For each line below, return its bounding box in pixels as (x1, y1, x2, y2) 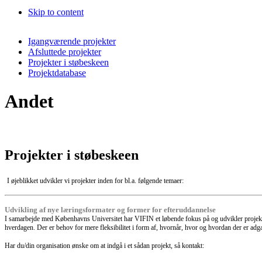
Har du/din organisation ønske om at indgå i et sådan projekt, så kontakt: (5, 241, 204, 250)
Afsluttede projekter (28, 46, 101, 57)
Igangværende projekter (28, 36, 116, 46)
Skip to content (28, 6, 84, 17)
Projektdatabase (28, 67, 86, 78)
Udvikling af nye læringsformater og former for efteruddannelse (5, 205, 216, 214)
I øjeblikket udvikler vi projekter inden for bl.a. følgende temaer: (7, 176, 184, 185)
